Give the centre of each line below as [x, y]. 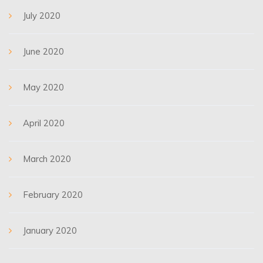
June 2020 [43, 51]
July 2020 [42, 16]
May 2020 [43, 87]
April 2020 [44, 123]
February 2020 [53, 195]
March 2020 [47, 159]
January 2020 [50, 230]
